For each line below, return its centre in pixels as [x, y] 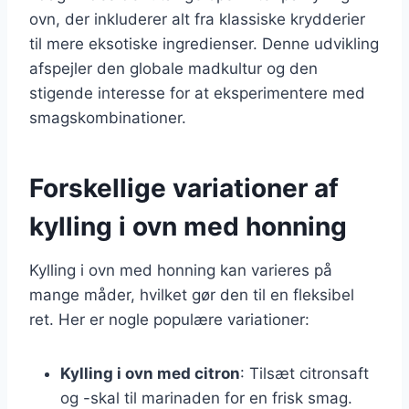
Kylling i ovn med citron [150, 373]
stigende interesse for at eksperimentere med [197, 93]
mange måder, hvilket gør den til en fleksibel [192, 294]
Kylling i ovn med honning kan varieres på [181, 270]
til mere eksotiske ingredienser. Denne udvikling [204, 43]
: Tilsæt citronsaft [304, 373]
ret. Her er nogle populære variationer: [169, 319]
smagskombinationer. [108, 117]
